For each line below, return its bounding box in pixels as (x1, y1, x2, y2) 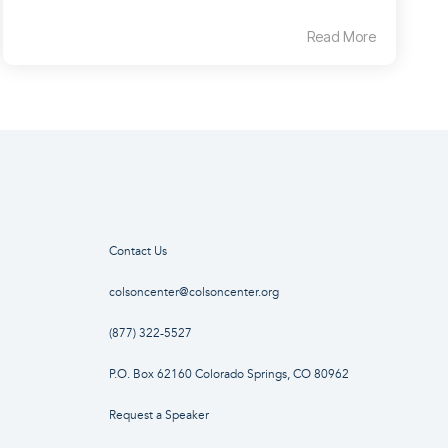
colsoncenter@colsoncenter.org (108, 285, 279, 301)
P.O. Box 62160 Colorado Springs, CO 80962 (108, 367, 349, 383)
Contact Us (108, 244, 167, 260)
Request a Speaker (108, 408, 209, 424)
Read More (306, 28, 376, 46)
